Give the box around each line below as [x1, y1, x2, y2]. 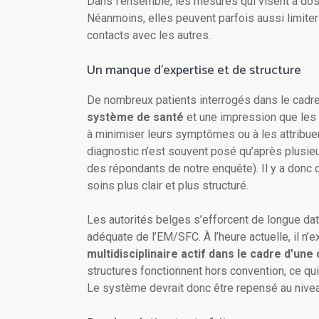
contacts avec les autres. [87, 28, 211, 43]
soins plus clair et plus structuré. [87, 179, 249, 193]
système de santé [87, 110, 184, 125]
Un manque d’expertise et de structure [87, 60, 301, 82]
